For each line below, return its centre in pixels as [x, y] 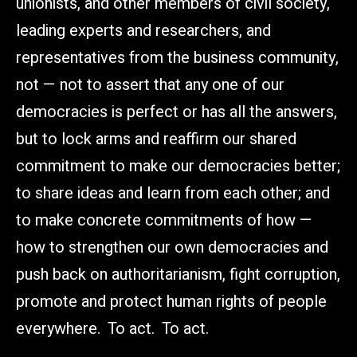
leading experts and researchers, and [143, 30]
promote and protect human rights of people [171, 301]
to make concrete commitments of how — [164, 220]
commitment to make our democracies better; [178, 166]
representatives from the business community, [177, 57]
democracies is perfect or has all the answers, [177, 112]
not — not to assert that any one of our [150, 84]
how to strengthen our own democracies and [172, 247]
